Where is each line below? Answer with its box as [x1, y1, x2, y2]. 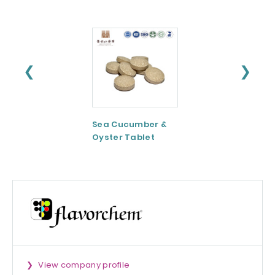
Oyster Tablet [92, 131, 155, 144]
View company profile [38, 259, 130, 271]
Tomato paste [198, 118, 263, 131]
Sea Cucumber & [92, 118, 167, 131]
